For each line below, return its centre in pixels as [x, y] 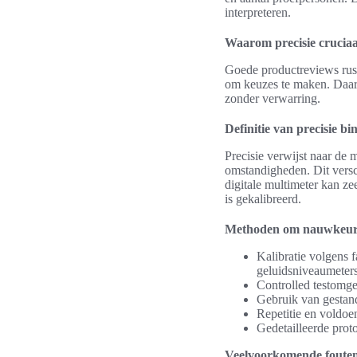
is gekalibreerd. [263, 199]
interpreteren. [258, 12]
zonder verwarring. [273, 98]
